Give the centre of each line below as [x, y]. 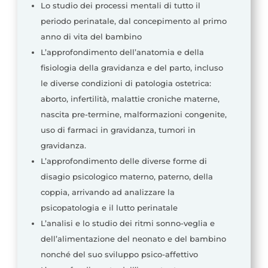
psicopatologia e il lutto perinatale [109, 208]
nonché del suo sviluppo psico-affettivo [119, 255]
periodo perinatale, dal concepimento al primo [133, 21]
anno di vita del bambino [91, 37]
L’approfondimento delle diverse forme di [124, 161]
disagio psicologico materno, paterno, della [127, 177]
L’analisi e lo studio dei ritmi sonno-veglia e [127, 223]
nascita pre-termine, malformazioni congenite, [133, 115]
